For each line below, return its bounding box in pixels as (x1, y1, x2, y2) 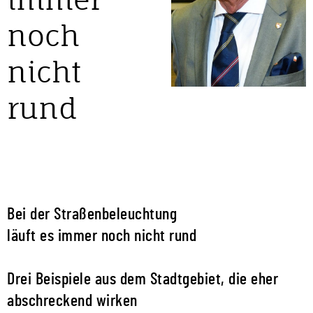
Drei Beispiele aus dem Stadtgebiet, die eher (7, 271, 278, 288)
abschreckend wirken (7, 293, 138, 310)
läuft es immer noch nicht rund (7, 228, 196, 245)
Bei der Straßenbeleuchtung (7, 206, 177, 223)
